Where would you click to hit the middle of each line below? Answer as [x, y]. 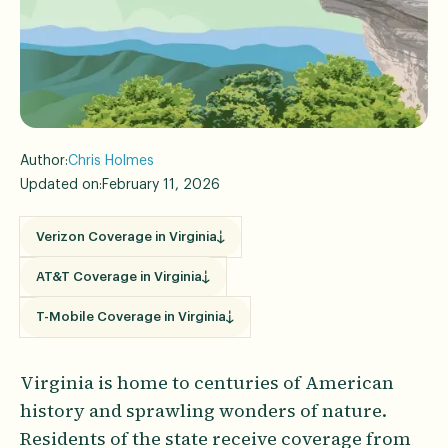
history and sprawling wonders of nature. [203, 410]
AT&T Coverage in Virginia [119, 276]
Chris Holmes [111, 160]
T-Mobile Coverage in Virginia [131, 316]
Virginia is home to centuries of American [207, 382]
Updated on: [61, 184]
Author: [44, 160]
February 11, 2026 [161, 184]
